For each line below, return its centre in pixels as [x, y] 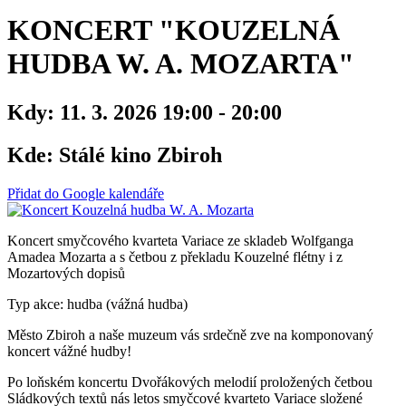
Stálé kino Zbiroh [138, 155]
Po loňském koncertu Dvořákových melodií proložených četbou [190, 382]
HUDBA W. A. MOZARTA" [181, 64]
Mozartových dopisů [66, 273]
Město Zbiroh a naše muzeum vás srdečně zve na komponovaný [190, 334]
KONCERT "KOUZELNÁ [174, 30]
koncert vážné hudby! [71, 351]
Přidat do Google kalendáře [86, 193]
